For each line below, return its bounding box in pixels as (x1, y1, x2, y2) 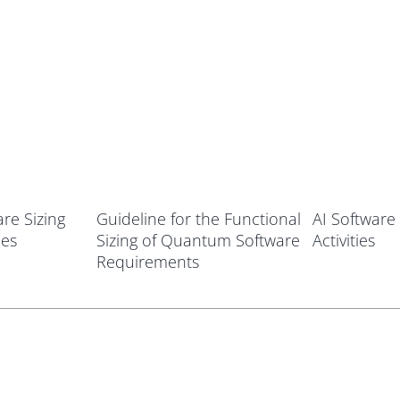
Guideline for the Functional (96, 208, 301, 230)
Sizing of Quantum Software (96, 229, 300, 252)
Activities (312, 229, 375, 252)
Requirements (96, 251, 199, 273)
